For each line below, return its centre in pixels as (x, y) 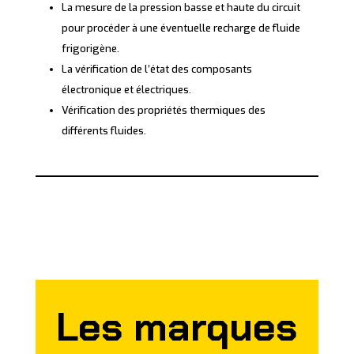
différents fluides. (104, 131)
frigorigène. (90, 49)
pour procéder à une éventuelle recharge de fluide (181, 28)
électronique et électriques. (126, 90)
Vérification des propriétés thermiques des (163, 111)
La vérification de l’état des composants (156, 70)
